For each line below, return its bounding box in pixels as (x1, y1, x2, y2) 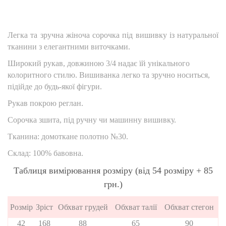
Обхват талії (115, 203, 157, 212)
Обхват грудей (58, 203, 108, 212)
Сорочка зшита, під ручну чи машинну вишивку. (8, 116, 176, 125)
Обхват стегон (164, 203, 214, 212)
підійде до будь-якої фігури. (8, 82, 102, 91)
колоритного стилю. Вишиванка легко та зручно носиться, (8, 71, 210, 80)
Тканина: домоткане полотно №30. (8, 132, 128, 141)
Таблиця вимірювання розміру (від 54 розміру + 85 (13, 165, 213, 176)
